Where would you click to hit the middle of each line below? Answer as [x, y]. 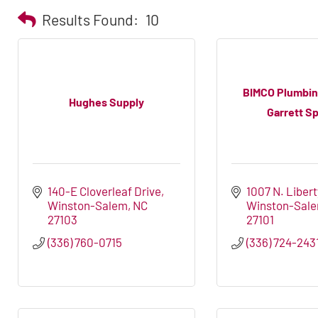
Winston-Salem [88, 205]
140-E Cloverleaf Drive [105, 191]
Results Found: [90, 19]
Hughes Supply [106, 102]
